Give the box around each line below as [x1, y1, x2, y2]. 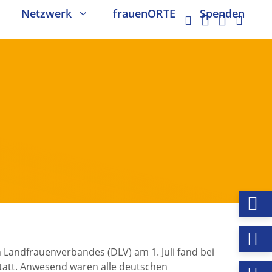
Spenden [200, 6, 245, 21]
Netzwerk [21, 6, 72, 21]
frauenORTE [113, 6, 175, 21]
